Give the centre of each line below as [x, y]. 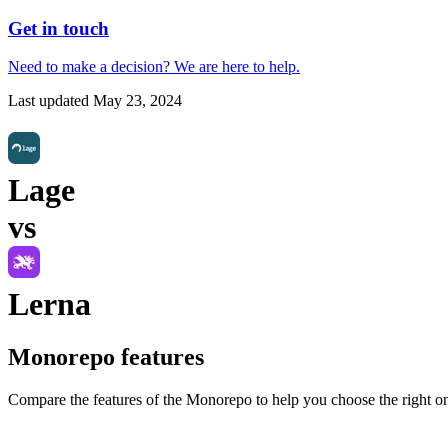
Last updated [48, 101]
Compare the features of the [97, 400]
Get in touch [58, 28]
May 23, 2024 [137, 101]
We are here [211, 67]
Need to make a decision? [89, 67]
